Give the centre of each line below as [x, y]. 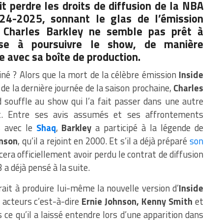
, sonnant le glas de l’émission [123, 18]
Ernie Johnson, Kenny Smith [138, 201]
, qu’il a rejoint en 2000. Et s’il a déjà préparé [104, 141]
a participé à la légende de [148, 127]
